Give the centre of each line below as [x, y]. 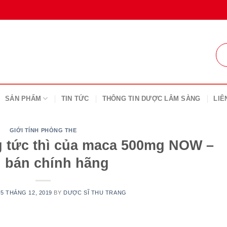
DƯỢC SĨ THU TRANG [95, 192]
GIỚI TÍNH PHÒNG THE [43, 130]
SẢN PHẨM [23, 99]
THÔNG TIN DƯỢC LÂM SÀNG [151, 99]
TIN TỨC [75, 99]
